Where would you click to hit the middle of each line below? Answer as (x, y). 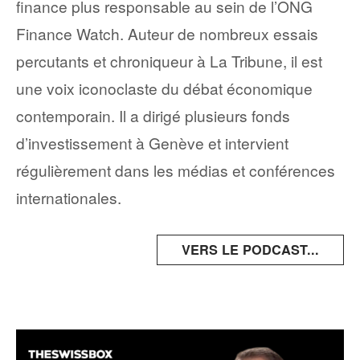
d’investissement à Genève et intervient (152, 142)
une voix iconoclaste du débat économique (164, 88)
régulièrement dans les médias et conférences (176, 170)
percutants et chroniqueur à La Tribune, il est (169, 60)
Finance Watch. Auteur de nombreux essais (167, 33)
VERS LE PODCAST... (250, 249)
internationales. (69, 197)
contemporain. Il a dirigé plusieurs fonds (153, 115)
